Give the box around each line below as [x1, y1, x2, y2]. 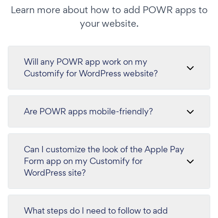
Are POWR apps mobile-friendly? [24, 106, 153, 117]
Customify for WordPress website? [24, 68, 158, 79]
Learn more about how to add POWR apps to [10, 3, 208, 16]
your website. [79, 17, 139, 30]
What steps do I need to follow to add [24, 205, 168, 216]
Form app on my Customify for [24, 155, 143, 166]
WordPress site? [24, 167, 86, 178]
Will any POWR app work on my [24, 56, 147, 67]
